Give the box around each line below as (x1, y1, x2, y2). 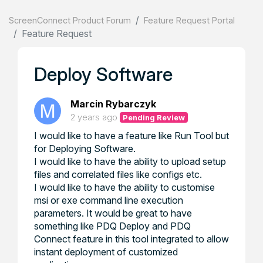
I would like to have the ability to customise (34, 181, 215, 193)
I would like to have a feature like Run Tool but (34, 130, 229, 141)
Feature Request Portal (144, 15, 235, 25)
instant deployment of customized (34, 246, 178, 258)
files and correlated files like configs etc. (34, 168, 204, 180)
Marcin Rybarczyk (70, 98, 156, 110)
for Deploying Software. (34, 143, 138, 154)
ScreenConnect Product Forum (9, 15, 131, 25)
